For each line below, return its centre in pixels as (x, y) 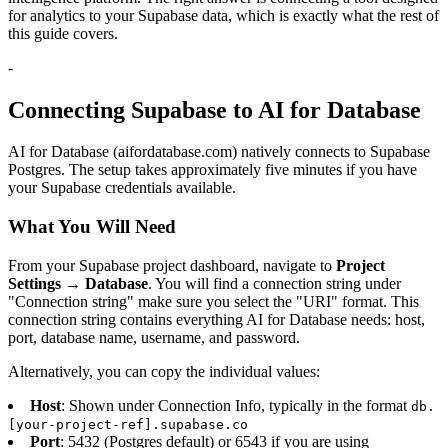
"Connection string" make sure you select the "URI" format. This (213, 301)
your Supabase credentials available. (122, 188)
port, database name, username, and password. (154, 337)
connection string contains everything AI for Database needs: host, (216, 319)
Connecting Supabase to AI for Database (214, 109)
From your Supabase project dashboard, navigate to (172, 265)
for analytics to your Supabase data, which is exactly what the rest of (223, 15)
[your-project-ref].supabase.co (128, 424)
